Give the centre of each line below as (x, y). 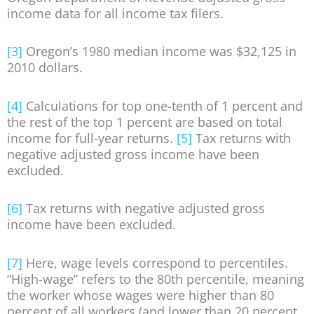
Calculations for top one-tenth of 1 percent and (163, 105)
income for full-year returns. (92, 138)
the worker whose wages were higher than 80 (141, 295)
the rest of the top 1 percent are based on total (145, 122)
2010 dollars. (45, 68)
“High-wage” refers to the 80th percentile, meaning (156, 279)
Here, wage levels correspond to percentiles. (155, 262)
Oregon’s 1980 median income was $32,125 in (159, 52)
